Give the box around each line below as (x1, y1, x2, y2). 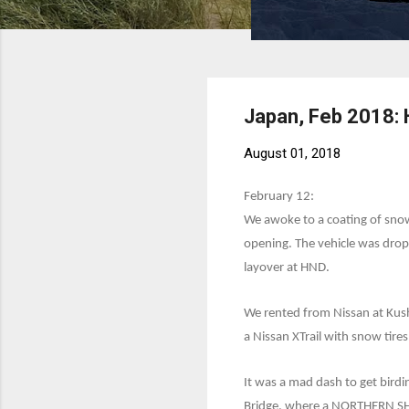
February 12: (244, 190, 314, 204)
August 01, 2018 (244, 144, 341, 162)
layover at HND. (244, 261, 330, 276)
